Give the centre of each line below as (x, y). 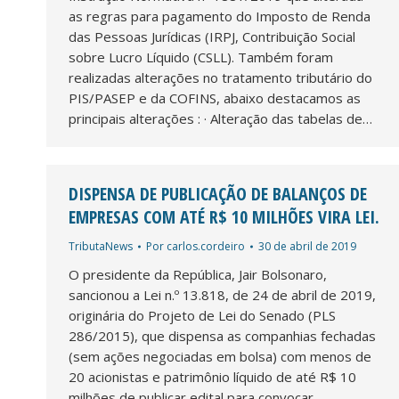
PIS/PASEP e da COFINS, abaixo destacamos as (215, 98)
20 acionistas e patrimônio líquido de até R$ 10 (212, 376)
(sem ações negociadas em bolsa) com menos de (220, 356)
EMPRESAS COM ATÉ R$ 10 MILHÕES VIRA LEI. (224, 216)
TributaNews (101, 246)
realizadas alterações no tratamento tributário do (220, 77)
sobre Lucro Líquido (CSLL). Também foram (201, 57)
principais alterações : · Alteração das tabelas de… (220, 118)
